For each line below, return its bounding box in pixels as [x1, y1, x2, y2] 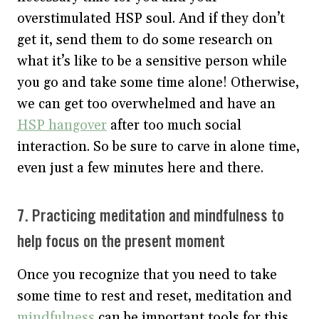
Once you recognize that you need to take [17, 266, 277, 283]
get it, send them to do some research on [17, 31, 273, 48]
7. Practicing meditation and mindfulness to [17, 209, 284, 224]
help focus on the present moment [17, 234, 225, 250]
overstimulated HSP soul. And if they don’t [17, 9, 285, 27]
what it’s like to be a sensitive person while [17, 52, 287, 70]
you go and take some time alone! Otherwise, [17, 73, 299, 91]
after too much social [107, 116, 241, 134]
